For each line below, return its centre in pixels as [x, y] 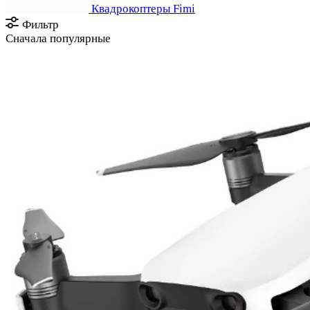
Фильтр [40, 25]
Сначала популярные [58, 39]
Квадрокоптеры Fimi [143, 9]
